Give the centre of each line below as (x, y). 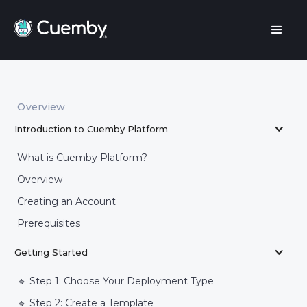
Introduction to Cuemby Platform (91, 129)
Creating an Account (67, 201)
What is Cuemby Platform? (83, 158)
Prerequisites (49, 223)
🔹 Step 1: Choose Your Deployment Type (116, 281)
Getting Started (51, 252)
